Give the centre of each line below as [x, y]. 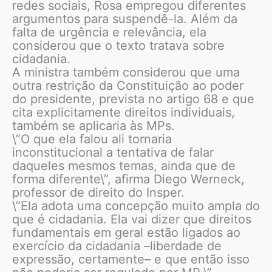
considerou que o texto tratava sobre [118, 46]
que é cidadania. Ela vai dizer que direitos [132, 219]
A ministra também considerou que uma [126, 73]
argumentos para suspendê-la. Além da [125, 19]
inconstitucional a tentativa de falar [113, 153]
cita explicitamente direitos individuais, [124, 113]
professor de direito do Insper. [98, 193]
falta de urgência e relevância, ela [109, 32]
